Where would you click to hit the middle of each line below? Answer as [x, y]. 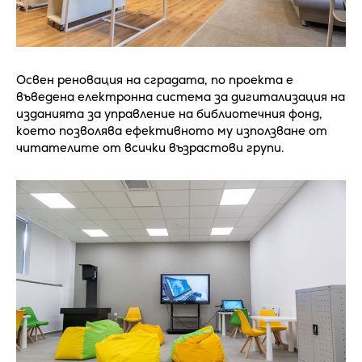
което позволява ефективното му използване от [172, 130]
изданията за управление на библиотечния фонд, [169, 113]
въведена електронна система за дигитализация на [181, 96]
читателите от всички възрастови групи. [150, 147]
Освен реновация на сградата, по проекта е [155, 79]
